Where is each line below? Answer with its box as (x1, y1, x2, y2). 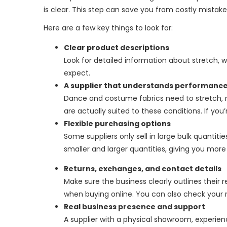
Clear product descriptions (64, 43, 169, 53)
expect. (64, 68, 90, 79)
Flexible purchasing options (64, 119, 171, 129)
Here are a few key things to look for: (44, 23, 173, 33)
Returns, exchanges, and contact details (64, 164, 221, 174)
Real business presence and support (64, 202, 205, 212)
